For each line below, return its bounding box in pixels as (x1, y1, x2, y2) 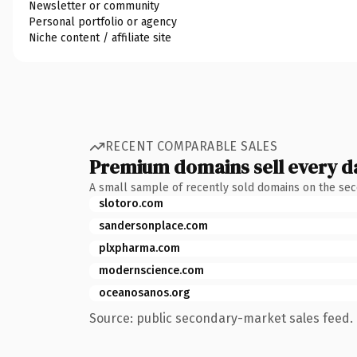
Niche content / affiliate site (29, 30, 171, 45)
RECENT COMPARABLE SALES (105, 139, 278, 154)
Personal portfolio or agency (29, 14, 177, 29)
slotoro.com (99, 196, 163, 210)
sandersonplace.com (99, 218, 208, 233)
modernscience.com (99, 263, 204, 277)
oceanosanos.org (99, 285, 190, 300)
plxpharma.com (99, 241, 180, 255)
